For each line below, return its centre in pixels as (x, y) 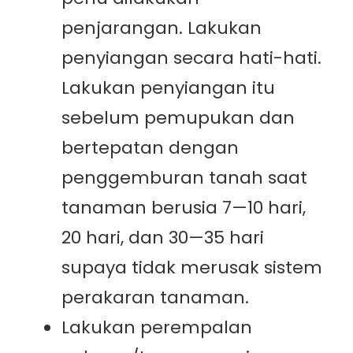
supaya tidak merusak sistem (192, 268)
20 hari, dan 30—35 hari (163, 238)
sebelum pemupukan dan (178, 118)
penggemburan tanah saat (184, 178)
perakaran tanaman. (155, 298)
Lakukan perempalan (157, 328)
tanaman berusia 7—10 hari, (184, 208)
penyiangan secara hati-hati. (191, 58)
